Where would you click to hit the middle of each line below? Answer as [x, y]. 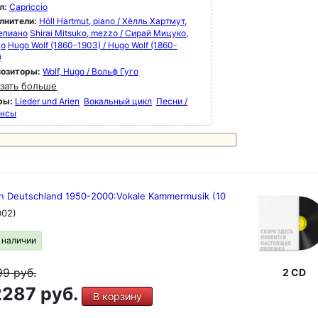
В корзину [117, 296]
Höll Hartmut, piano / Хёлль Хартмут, [113, 21]
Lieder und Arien [47, 101]
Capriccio [28, 7]
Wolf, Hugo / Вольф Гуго [91, 71]
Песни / [172, 101]
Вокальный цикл [118, 101]
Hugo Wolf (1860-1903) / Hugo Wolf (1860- [93, 45]
